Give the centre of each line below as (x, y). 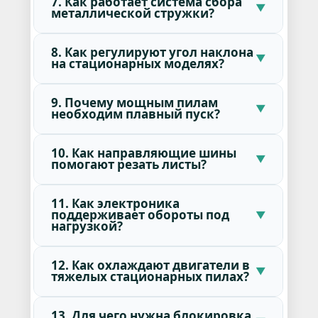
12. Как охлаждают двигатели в (150, 265)
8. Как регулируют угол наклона (152, 52)
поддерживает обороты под (140, 214)
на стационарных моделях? (137, 63)
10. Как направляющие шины (143, 153)
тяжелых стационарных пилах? (150, 276)
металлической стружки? (132, 13)
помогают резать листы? (128, 164)
